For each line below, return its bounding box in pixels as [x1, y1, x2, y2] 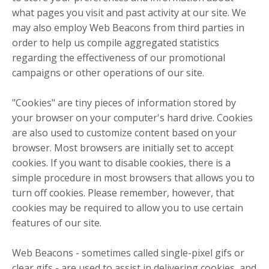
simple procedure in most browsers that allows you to [12, 171, 255, 185]
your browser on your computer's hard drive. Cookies [12, 111, 253, 125]
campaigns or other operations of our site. [12, 66, 204, 80]
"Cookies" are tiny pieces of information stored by [12, 96, 236, 110]
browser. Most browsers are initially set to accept [12, 141, 234, 155]
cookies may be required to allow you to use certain [12, 201, 243, 215]
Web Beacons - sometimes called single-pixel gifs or [12, 246, 244, 260]
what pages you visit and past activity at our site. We [12, 6, 246, 20]
